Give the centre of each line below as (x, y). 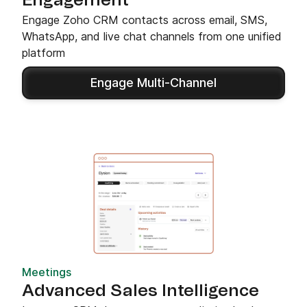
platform (44, 52)
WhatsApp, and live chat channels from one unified (152, 36)
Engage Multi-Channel (153, 82)
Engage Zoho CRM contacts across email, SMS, (145, 20)
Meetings (47, 272)
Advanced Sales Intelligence (140, 291)
